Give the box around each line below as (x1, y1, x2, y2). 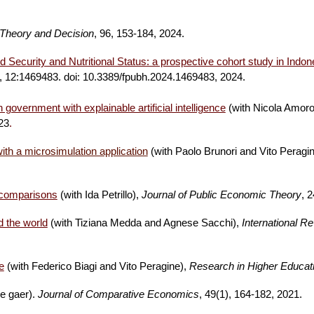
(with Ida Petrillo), (57, 189, 139, 200)
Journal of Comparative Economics (37, 289, 199, 300)
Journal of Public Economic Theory (141, 189, 301, 200)
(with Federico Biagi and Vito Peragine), (4, 261, 189, 272)
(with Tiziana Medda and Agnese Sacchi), (47, 217, 242, 228)
